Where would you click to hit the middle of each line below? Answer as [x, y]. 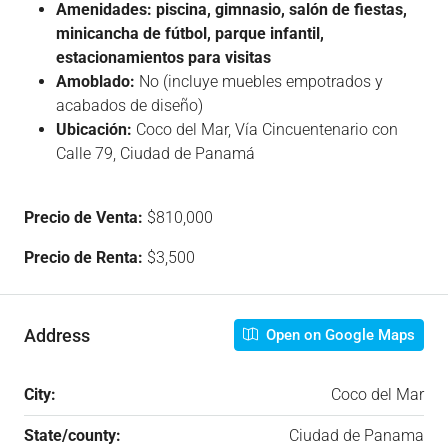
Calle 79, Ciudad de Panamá [155, 154]
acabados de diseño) [129, 106]
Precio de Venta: [85, 218]
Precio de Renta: [85, 258]
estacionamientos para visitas [163, 58]
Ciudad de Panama [356, 436]
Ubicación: [94, 130]
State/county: [72, 436]
